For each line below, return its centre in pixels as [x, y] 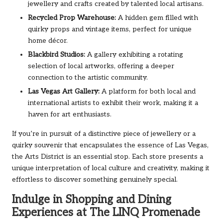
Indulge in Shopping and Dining [92, 200]
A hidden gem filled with [157, 18]
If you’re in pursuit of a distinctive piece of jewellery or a [104, 134]
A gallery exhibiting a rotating [134, 55]
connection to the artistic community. [88, 77]
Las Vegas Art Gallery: [64, 91]
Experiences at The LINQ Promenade [106, 213]
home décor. [48, 41]
